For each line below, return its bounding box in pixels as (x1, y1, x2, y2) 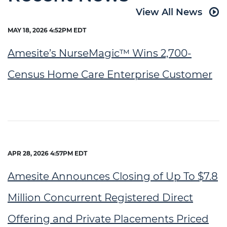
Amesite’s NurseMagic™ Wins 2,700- (8, 47, 192, 59)
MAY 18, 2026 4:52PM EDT (8, 26, 86, 34)
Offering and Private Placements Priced (8, 213, 209, 225)
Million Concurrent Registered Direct (8, 192, 193, 204)
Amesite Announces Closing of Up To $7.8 (8, 170, 218, 182)
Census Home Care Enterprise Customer (8, 68, 212, 81)
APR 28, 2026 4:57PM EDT (8, 149, 87, 157)
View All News (136, 7, 202, 18)
